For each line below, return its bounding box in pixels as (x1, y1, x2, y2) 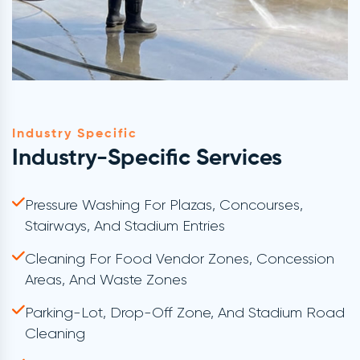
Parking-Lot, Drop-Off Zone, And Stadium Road (25, 305, 345, 321)
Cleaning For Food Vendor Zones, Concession (25, 251, 334, 268)
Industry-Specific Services (12, 147, 282, 170)
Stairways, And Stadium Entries (25, 218, 225, 235)
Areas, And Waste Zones (25, 272, 187, 288)
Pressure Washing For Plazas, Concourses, (25, 197, 303, 214)
